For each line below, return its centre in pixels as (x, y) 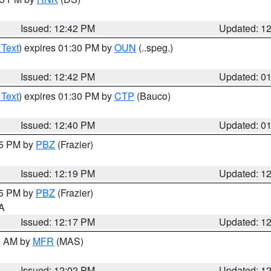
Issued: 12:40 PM (58, 125)
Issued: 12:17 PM (58, 222)
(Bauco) (152, 96)
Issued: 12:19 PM (58, 173)
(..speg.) (155, 47)
